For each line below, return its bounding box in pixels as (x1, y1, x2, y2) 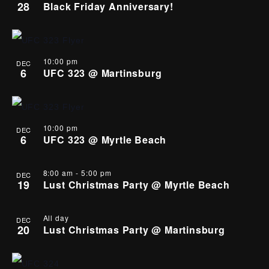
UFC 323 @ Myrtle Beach (43, 133, 167, 147)
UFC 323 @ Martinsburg (43, 66, 162, 80)
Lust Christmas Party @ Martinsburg (43, 223, 225, 237)
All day (43, 213, 70, 223)
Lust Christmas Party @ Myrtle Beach (43, 178, 230, 192)
